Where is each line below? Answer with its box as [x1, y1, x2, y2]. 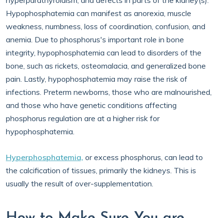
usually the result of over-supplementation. [6, 179, 155, 188]
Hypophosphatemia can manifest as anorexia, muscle [6, 8, 191, 18]
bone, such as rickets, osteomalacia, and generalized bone [6, 61, 206, 71]
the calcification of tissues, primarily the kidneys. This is [6, 165, 196, 175]
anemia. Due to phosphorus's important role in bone [6, 35, 184, 44]
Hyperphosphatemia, [6, 152, 83, 162]
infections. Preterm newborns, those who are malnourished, [6, 87, 212, 97]
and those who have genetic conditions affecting [6, 100, 177, 110]
